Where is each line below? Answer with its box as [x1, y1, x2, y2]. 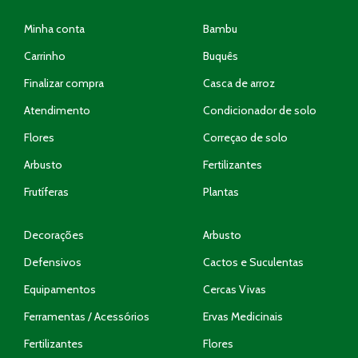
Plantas [203, 184, 239, 199]
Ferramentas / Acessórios [24, 308, 149, 324]
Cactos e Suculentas [203, 254, 304, 269]
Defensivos [24, 254, 82, 269]
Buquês [203, 48, 238, 63]
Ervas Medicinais [203, 308, 283, 324]
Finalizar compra [24, 75, 104, 90]
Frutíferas [24, 184, 69, 199]
